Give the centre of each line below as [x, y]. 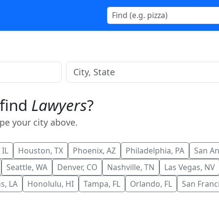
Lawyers [59, 105]
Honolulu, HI [50, 184]
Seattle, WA [27, 167]
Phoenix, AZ [94, 150]
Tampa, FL [102, 184]
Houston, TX [40, 150]
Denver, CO [77, 167]
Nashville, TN [131, 167]
